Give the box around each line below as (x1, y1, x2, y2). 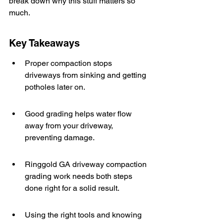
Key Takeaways (9, 37, 80, 49)
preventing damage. (25, 133, 95, 142)
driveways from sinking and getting (25, 70, 148, 80)
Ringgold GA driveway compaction (25, 160, 149, 169)
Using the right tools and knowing (25, 210, 144, 220)
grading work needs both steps (25, 171, 134, 181)
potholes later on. (25, 82, 85, 92)
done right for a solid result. (25, 183, 119, 193)
